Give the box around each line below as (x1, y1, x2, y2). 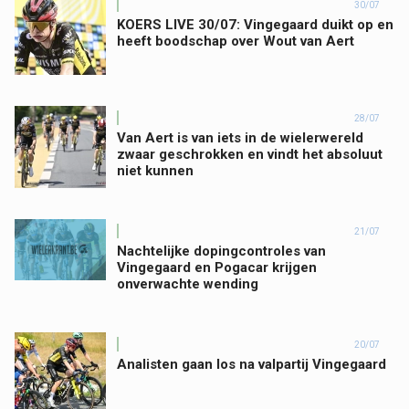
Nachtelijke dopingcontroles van (117, 243, 326, 259)
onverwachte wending (117, 276, 258, 292)
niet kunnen (117, 163, 194, 179)
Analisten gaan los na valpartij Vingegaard (117, 356, 386, 372)
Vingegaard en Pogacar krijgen (117, 259, 317, 276)
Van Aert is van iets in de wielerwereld (117, 130, 363, 146)
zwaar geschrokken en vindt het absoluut (117, 146, 383, 163)
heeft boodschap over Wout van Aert (117, 33, 354, 49)
